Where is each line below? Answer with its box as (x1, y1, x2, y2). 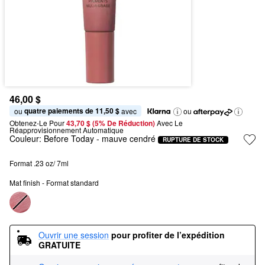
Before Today (44, 132, 94, 144)
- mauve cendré (94, 132, 156, 144)
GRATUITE (38, 239, 80, 251)
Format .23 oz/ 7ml (9, 158, 69, 168)
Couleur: (9, 132, 44, 144)
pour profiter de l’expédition (111, 229, 225, 241)
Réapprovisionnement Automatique (9, 125, 124, 135)
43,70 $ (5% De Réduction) (66, 118, 157, 128)
